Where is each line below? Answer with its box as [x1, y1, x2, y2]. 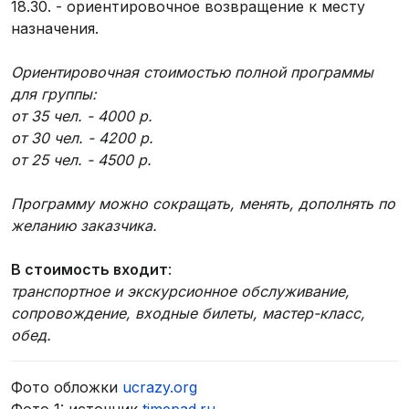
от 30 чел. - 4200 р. [11, 129, 153, 147]
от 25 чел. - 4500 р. [11, 151, 152, 169]
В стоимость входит [11, 260, 168, 278]
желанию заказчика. [11, 216, 157, 235]
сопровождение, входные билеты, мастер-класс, [11, 304, 365, 322]
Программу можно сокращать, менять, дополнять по [11, 194, 395, 213]
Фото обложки [11, 378, 122, 396]
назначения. [11, 19, 99, 37]
